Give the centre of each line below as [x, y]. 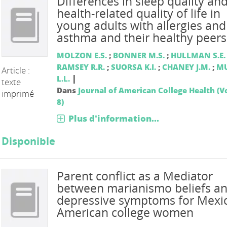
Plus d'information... [113, 118]
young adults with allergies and [141, 25]
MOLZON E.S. [82, 55]
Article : [16, 70]
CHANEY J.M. [186, 67]
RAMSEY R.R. [81, 67]
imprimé [18, 93]
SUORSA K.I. [133, 67]
